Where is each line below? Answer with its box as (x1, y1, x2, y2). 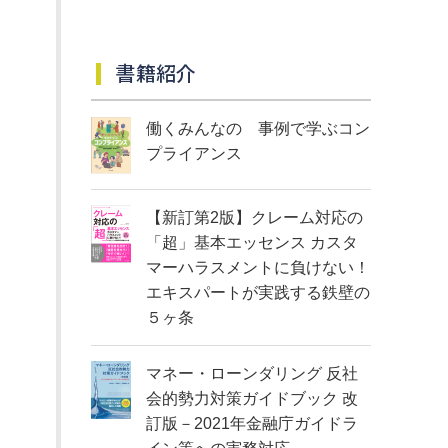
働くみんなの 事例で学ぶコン (146, 120, 370, 137)
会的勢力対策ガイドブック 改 (146, 390, 358, 407)
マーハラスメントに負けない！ (146, 259, 370, 276)
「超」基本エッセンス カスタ (146, 234, 358, 251)
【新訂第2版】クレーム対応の (146, 209, 363, 226)
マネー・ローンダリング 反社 (146, 365, 358, 382)
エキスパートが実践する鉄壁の (146, 284, 370, 301)
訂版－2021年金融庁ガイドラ (146, 415, 358, 432)
